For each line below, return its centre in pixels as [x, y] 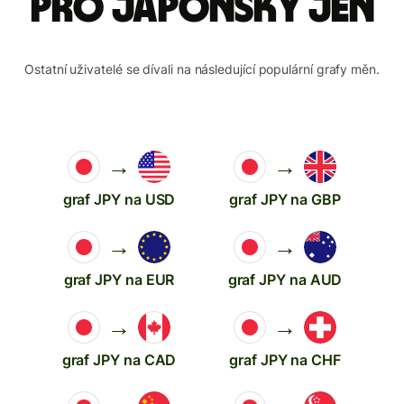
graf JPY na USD [119, 199]
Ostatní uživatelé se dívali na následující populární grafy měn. [202, 69]
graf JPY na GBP [285, 199]
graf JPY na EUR [119, 279]
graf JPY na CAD [119, 359]
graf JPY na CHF [285, 359]
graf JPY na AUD [285, 279]
